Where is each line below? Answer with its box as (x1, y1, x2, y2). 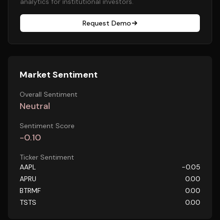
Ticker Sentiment (20, 153, 74, 162)
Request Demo (82, 19, 131, 27)
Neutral (20, 100, 50, 112)
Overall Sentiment (20, 90, 78, 99)
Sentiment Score (20, 121, 75, 130)
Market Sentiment (20, 69, 98, 81)
